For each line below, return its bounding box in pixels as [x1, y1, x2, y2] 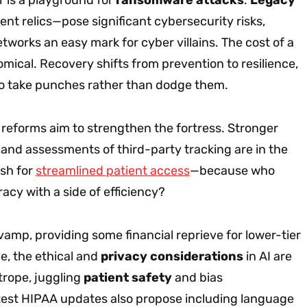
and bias [172, 269, 223, 285]
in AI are [243, 248, 292, 264]
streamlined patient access [36, 162, 190, 178]
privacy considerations [101, 248, 243, 264]
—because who [190, 162, 275, 178]
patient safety [84, 269, 172, 285]
